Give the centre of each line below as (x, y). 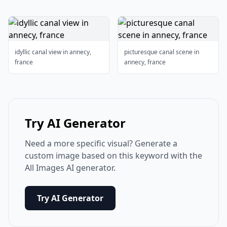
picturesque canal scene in (162, 52)
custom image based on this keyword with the (113, 156)
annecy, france (145, 62)
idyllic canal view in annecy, (53, 52)
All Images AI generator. (70, 168)
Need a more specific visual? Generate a (101, 143)
